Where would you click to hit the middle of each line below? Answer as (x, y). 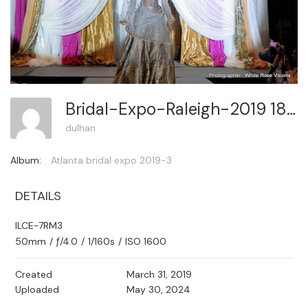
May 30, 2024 (158, 290)
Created (34, 275)
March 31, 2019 (159, 275)
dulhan (80, 128)
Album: (26, 161)
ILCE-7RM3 (39, 226)
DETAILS (38, 196)
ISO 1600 (146, 242)
